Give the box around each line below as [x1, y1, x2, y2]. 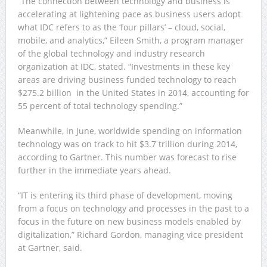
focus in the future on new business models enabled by [17, 215, 241, 227]
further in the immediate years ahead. [17, 164, 171, 176]
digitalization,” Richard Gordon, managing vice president [17, 228, 243, 240]
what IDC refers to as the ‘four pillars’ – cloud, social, [17, 21, 225, 33]
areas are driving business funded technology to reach [17, 73, 237, 85]
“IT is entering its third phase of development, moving [17, 189, 232, 201]
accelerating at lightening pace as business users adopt [17, 8, 241, 20]
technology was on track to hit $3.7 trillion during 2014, [17, 138, 237, 150]
